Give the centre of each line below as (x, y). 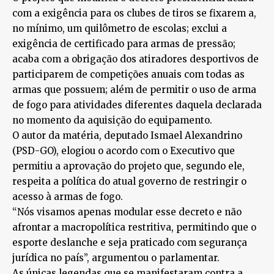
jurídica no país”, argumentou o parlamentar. (116, 258)
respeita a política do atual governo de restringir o (129, 181)
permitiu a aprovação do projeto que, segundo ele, (128, 166)
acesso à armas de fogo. (68, 197)
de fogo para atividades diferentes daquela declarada (137, 105)
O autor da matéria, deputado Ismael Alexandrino (127, 135)
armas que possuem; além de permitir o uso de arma (134, 90)
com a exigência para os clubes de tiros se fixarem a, (134, 13)
